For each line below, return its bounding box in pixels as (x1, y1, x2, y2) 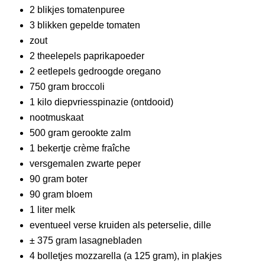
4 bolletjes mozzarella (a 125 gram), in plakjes (29, 250, 222, 261)
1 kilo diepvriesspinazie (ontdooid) (29, 97, 173, 108)
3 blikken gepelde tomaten (29, 20, 140, 31)
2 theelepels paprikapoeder (29, 51, 144, 62)
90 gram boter (29, 173, 88, 184)
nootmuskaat (29, 112, 83, 123)
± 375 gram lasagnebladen (29, 235, 142, 245)
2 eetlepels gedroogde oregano (29, 66, 161, 77)
